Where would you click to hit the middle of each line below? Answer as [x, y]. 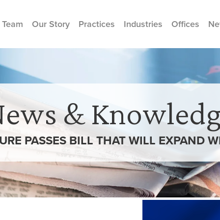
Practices [97, 24]
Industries [143, 24]
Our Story [51, 24]
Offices [185, 24]
